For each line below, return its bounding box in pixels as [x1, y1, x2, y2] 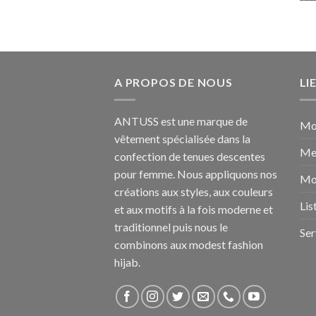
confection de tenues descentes [114, 149, 265, 163]
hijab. [114, 255, 140, 269]
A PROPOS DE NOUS [114, 75, 233, 90]
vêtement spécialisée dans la [114, 131, 250, 145]
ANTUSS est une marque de [114, 114, 248, 128]
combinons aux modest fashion [114, 237, 263, 251]
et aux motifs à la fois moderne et [114, 202, 273, 216]
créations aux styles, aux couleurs [114, 184, 273, 198]
